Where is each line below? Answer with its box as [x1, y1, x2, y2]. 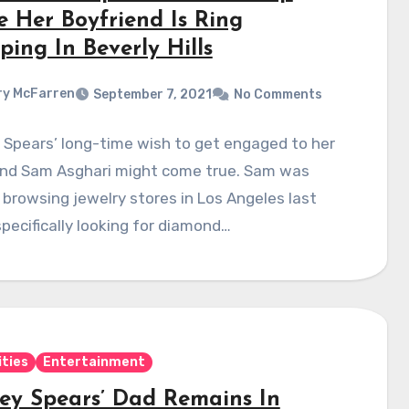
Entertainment [42, 354, 145, 371]
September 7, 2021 [92, 86, 212, 102]
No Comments [233, 86, 322, 102]
